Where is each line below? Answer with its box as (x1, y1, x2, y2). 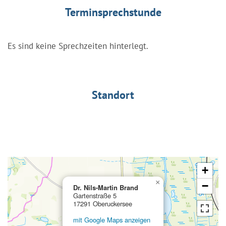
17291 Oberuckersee (73, 198, 132, 208)
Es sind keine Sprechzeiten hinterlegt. (8, 40, 148, 51)
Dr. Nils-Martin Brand (73, 182, 138, 192)
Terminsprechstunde (65, 5, 161, 19)
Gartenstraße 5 (73, 190, 117, 200)
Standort (92, 87, 134, 102)
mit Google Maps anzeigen (73, 214, 150, 224)
